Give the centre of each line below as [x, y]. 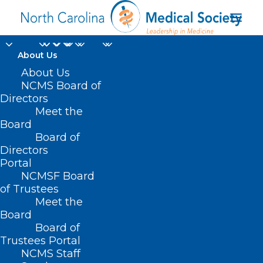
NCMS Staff [51, 254]
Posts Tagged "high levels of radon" [106, 247]
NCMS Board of [61, 86]
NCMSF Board [58, 176]
